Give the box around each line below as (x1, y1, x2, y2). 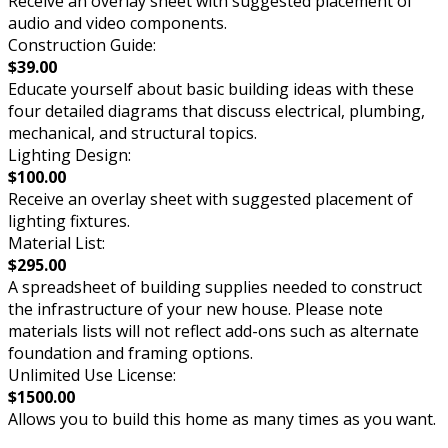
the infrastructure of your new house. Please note (8, 297, 383, 320)
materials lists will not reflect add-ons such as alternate (8, 319, 419, 342)
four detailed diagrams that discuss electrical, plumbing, (8, 99, 425, 122)
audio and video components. (8, 11, 227, 34)
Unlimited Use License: (8, 363, 176, 386)
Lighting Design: (8, 143, 131, 166)
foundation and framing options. (8, 341, 253, 364)
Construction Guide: (8, 33, 156, 56)
